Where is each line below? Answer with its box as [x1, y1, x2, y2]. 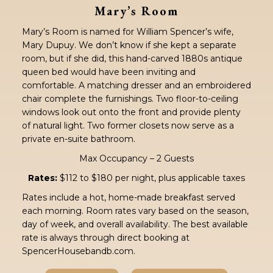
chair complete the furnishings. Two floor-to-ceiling [21, 93, 238, 104]
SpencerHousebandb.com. [21, 245, 135, 257]
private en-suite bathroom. [21, 133, 135, 144]
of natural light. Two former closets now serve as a [21, 119, 234, 131]
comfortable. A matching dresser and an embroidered [21, 79, 251, 91]
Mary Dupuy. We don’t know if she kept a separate [21, 39, 236, 51]
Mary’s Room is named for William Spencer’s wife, [21, 26, 233, 37]
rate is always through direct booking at [21, 232, 190, 243]
